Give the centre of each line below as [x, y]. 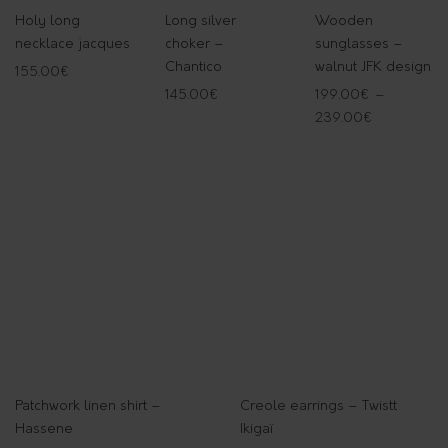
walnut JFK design [372, 67]
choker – [194, 44]
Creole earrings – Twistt [318, 406]
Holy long [47, 21]
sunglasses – [358, 44]
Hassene [44, 429]
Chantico [193, 67]
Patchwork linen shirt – [88, 406]
